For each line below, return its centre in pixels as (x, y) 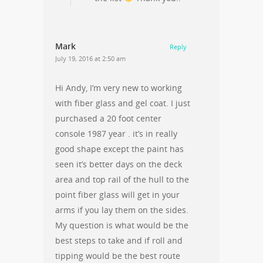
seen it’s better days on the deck (119, 164)
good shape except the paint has (119, 149)
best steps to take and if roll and (119, 240)
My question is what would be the (122, 225)
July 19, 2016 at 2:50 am (90, 58)
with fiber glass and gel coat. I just (123, 103)
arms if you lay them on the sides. (122, 210)
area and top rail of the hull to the (122, 179)
